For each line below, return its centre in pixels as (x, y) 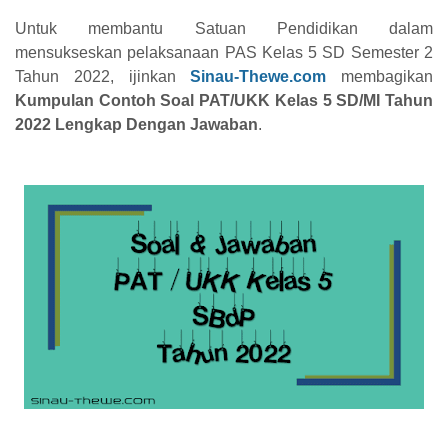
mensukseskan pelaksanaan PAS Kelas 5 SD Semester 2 (224, 52)
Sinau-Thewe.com (258, 76)
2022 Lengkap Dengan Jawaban (136, 124)
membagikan (379, 76)
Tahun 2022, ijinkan (103, 76)
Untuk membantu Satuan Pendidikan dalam (224, 28)
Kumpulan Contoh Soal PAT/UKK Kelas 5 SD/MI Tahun (224, 100)
